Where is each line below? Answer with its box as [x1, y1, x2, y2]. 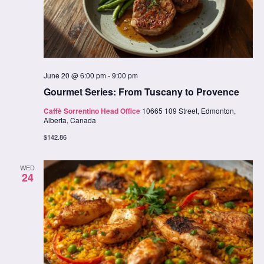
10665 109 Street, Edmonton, [141, 105, 236, 115]
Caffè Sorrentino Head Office [43, 105, 142, 116]
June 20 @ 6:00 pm [43, 70, 106, 80]
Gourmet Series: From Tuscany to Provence [43, 84, 239, 98]
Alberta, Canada [43, 114, 96, 125]
